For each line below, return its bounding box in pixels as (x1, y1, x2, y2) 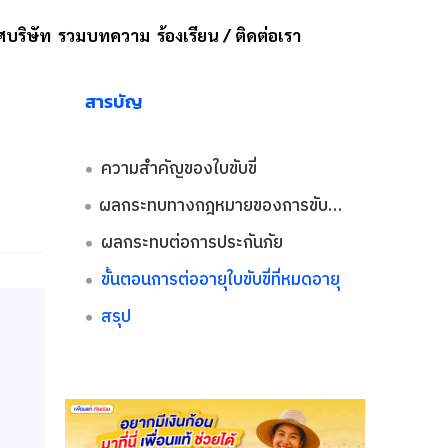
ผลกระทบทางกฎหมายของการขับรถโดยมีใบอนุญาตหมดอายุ (328, 192, 343, 220)
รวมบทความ (57, 24, 150, 46)
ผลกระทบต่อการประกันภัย (100, 229, 283, 257)
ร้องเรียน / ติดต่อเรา (157, 24, 302, 46)
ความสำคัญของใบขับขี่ (100, 155, 257, 183)
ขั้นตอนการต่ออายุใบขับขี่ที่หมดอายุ (100, 266, 340, 294)
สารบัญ (85, 88, 144, 115)
